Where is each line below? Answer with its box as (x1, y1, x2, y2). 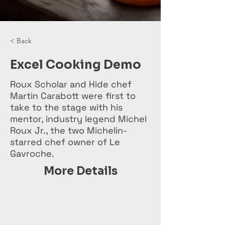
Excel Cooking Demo (10, 57, 141, 72)
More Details (43, 164, 118, 178)
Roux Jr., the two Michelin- (10, 125, 127, 136)
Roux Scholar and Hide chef (10, 78, 132, 90)
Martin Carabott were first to (10, 90, 136, 101)
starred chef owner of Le (10, 136, 120, 148)
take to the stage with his (10, 101, 123, 113)
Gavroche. (10, 148, 54, 159)
